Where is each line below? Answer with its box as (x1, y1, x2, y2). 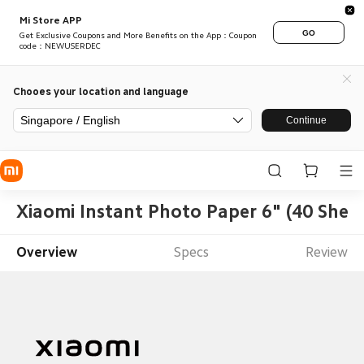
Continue (286, 115, 327, 126)
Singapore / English (20, 114, 120, 127)
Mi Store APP (19, 15, 82, 25)
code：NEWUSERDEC (19, 42, 101, 50)
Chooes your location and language (13, 84, 188, 97)
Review (305, 245, 349, 260)
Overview (15, 245, 77, 260)
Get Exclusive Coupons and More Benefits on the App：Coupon (19, 32, 257, 40)
